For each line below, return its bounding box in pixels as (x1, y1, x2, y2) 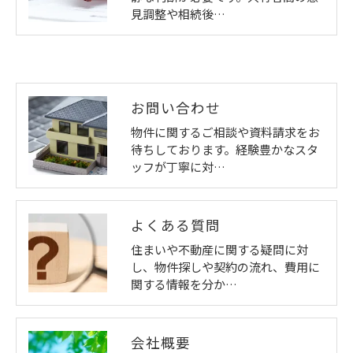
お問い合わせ (131, 97, 221, 117)
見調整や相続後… (131, 5, 225, 22)
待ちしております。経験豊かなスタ (131, 140, 318, 158)
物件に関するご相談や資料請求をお (131, 123, 320, 140)
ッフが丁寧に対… (131, 158, 225, 175)
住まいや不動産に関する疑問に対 (131, 240, 308, 258)
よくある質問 (131, 214, 221, 235)
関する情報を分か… (131, 275, 237, 292)
